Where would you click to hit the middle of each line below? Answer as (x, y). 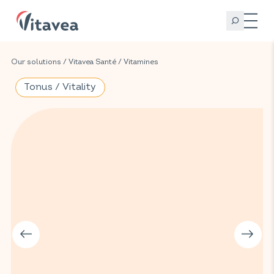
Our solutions (36, 62)
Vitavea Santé (92, 62)
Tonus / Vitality (60, 87)
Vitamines (141, 62)
